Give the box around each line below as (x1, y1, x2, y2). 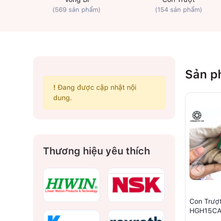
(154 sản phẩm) (154, 6, 202, 14)
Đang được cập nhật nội (56, 83, 136, 92)
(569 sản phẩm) (52, 6, 101, 14)
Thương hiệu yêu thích (43, 145, 150, 157)
